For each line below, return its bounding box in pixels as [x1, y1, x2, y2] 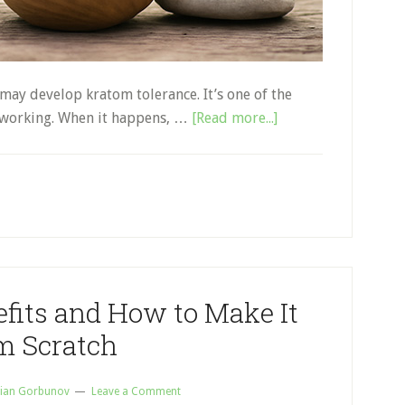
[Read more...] [192, 109, 278, 127]
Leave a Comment [90, 385, 181, 398]
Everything [277, 179, 347, 196]
